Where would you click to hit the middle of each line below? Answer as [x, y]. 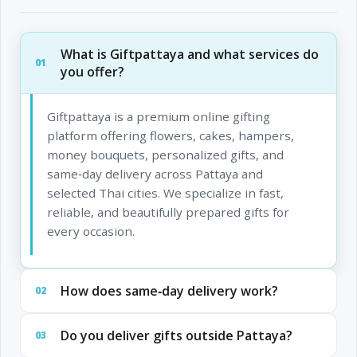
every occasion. [90, 231]
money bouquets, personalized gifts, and [165, 154]
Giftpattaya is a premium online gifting [158, 116]
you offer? [92, 71]
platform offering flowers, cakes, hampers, [170, 135]
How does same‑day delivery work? [169, 291]
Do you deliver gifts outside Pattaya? [176, 335]
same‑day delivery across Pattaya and [155, 173]
